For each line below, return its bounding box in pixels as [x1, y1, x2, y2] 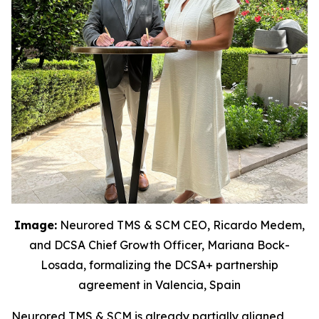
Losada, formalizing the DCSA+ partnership [41, 257, 278, 272]
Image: [14, 217, 57, 232]
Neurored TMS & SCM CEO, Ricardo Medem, [57, 217, 305, 232]
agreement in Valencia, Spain [78, 277, 241, 292]
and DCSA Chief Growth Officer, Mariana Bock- [29, 237, 290, 252]
